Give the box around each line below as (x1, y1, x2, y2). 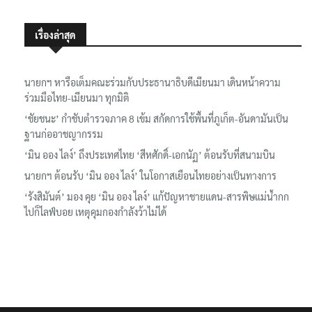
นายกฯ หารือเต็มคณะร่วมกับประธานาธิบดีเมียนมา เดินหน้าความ (24, 75, 281, 88)
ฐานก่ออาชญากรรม (24, 127, 103, 140)
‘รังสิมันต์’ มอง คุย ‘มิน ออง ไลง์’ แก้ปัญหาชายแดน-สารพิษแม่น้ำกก (24, 189, 289, 203)
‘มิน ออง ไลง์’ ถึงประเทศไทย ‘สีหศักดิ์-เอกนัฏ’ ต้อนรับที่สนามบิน (24, 148, 275, 161)
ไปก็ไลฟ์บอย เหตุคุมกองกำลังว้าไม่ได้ (24, 205, 166, 218)
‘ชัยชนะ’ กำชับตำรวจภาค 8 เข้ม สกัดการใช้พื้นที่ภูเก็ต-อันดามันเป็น (24, 111, 288, 125)
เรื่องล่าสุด (35, 28, 76, 41)
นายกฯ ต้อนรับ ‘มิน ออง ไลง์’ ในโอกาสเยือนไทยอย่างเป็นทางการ (24, 169, 276, 182)
